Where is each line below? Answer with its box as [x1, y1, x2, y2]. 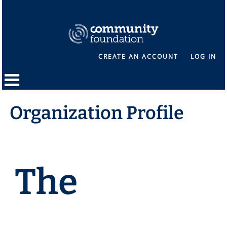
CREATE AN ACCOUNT [98, 52, 178, 61]
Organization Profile [10, 102, 184, 125]
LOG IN [190, 52, 216, 61]
